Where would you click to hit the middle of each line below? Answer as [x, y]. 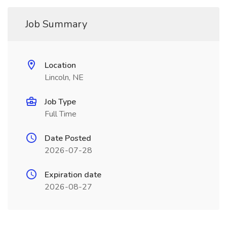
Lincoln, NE [64, 78]
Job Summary [56, 24]
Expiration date [73, 175]
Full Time [61, 114]
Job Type [60, 102]
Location [60, 65]
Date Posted [68, 138]
